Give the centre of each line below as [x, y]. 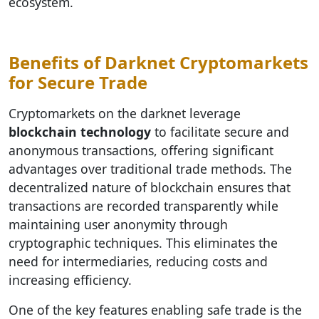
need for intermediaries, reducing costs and [138, 261]
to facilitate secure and [220, 132]
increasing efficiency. [70, 280]
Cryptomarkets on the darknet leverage [125, 113]
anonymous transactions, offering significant [141, 150]
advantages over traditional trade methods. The [150, 169]
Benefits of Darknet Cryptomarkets [158, 62]
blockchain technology [80, 132]
